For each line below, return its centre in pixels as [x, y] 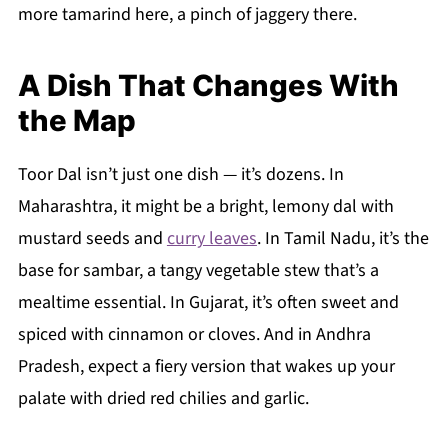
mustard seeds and [92, 239]
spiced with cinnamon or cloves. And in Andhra [194, 335]
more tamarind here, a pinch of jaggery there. [187, 15]
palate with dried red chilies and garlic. [163, 399]
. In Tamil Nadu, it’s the [342, 239]
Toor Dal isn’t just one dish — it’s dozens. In [180, 175]
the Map [76, 121]
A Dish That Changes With [208, 86]
